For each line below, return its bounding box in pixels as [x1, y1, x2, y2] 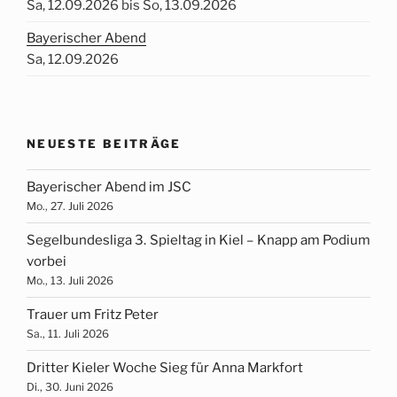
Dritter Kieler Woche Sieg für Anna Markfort [27, 360, 303, 377]
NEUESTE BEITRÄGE [27, 136, 182, 152]
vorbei [27, 253, 66, 270]
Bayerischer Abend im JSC [27, 179, 191, 196]
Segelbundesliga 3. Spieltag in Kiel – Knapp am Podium [27, 232, 370, 249]
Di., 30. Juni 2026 [27, 380, 113, 394]
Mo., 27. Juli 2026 [27, 199, 113, 214]
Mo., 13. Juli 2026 [27, 274, 113, 288]
